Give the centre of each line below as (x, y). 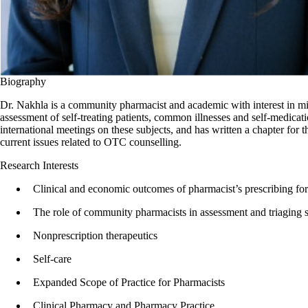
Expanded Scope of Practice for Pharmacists (129, 282)
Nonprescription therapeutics (95, 235)
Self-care (52, 259)
